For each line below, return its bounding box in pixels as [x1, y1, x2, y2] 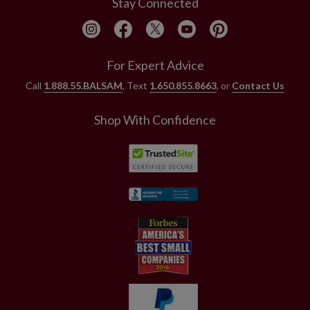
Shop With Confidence [94, 111, 216, 127]
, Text [122, 79, 149, 91]
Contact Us [232, 79, 284, 91]
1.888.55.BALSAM [44, 79, 122, 91]
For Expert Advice [106, 57, 204, 73]
